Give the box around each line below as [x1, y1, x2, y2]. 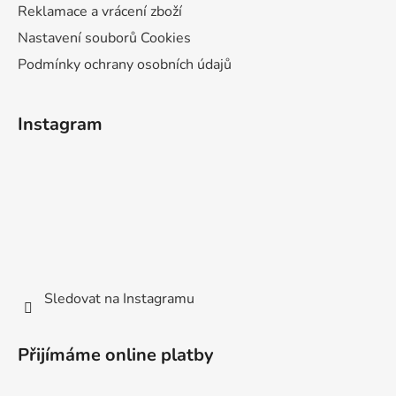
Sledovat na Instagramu [44, 289, 194, 309]
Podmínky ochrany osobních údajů [18, 54, 232, 74]
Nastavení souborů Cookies [18, 27, 191, 48]
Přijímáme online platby [18, 343, 214, 368]
